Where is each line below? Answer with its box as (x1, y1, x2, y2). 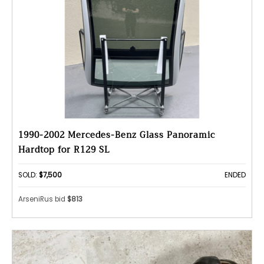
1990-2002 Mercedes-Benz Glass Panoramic (18, 128, 215, 143)
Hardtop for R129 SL (18, 143, 110, 158)
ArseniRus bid (18, 194, 67, 204)
